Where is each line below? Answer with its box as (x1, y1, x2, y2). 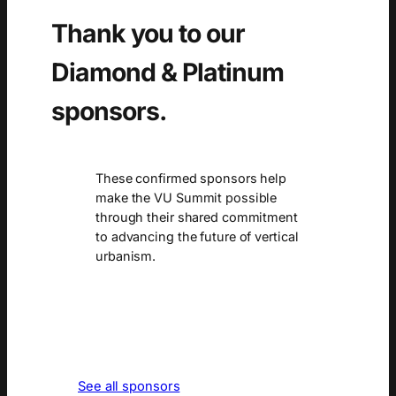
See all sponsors (78, 377, 180, 394)
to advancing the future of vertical (95, 229, 299, 245)
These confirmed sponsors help (95, 171, 287, 187)
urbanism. (95, 248, 156, 264)
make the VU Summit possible (95, 190, 278, 206)
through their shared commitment (95, 209, 298, 225)
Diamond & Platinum (51, 57, 284, 88)
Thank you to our (51, 18, 245, 49)
